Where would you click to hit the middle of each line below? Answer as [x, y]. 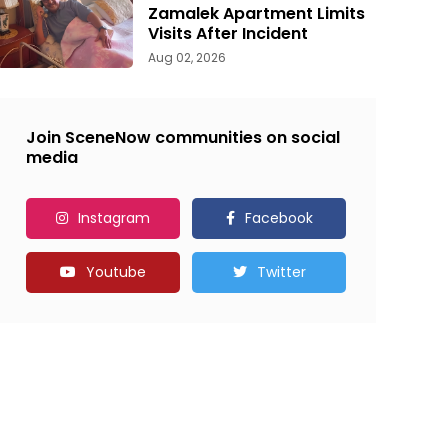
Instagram [113, 217]
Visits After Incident [228, 34]
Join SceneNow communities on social [183, 137]
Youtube [115, 271]
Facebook [278, 217]
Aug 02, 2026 [187, 58]
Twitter [281, 271]
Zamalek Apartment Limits [256, 14]
